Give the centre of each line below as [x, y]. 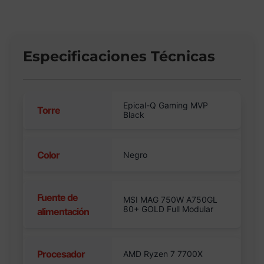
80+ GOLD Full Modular [169, 209]
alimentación [63, 212]
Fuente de [58, 198]
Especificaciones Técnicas [119, 57]
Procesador [61, 254]
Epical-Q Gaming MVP [166, 105]
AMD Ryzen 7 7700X [163, 254]
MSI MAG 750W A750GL [171, 200]
